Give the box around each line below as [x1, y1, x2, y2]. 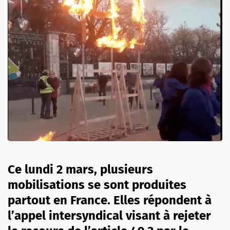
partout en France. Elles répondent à [8, 193, 212, 207]
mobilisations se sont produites [8, 177, 186, 192]
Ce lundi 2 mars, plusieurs [8, 162, 153, 177]
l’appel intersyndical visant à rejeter [8, 208, 211, 223]
